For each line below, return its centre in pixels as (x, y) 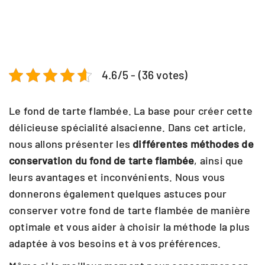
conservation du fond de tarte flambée (102, 160)
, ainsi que (219, 160)
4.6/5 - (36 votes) (145, 75)
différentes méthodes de (193, 144)
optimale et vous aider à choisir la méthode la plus (130, 227)
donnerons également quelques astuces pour (118, 193)
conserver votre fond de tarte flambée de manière (130, 210)
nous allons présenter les (71, 144)
